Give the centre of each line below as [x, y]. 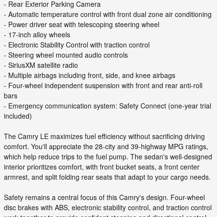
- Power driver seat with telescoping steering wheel [82, 24]
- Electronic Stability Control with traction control [77, 45]
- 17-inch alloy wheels [37, 35]
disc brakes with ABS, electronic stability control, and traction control [108, 208]
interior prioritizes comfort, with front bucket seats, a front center [102, 167]
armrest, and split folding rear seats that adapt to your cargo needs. [107, 177]
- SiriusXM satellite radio [41, 65]
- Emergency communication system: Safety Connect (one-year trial [108, 106]
